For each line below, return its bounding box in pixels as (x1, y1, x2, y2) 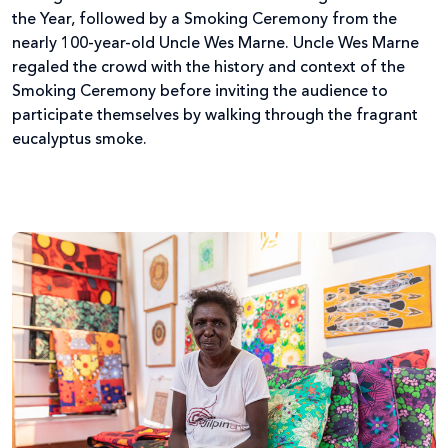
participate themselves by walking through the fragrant (12, 107, 418, 124)
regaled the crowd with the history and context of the (12, 59, 405, 76)
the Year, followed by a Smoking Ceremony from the (12, 11, 397, 28)
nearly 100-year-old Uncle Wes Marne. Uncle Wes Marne (12, 35, 419, 52)
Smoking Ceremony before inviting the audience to (12, 83, 388, 100)
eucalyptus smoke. (12, 131, 147, 148)
